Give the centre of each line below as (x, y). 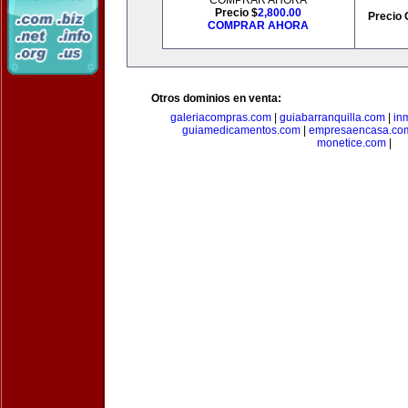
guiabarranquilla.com (332, 117)
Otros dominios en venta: (216, 98)
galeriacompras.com (221, 117)
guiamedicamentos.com (241, 130)
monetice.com (352, 143)
